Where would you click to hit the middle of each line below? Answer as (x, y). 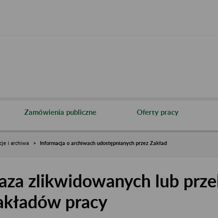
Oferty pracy (158, 112)
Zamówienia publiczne (60, 112)
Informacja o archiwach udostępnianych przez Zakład (103, 143)
